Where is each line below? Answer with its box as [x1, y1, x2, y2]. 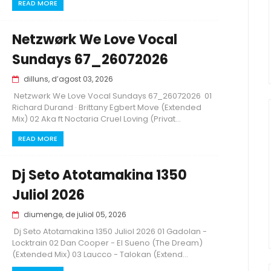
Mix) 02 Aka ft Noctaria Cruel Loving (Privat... [12, 113, 181, 125]
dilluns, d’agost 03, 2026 [24, 74, 113, 84]
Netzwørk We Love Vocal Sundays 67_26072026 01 [12, 90, 212, 102]
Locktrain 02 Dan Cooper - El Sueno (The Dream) [12, 237, 203, 249]
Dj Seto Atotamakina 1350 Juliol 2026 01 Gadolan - [12, 226, 207, 237]
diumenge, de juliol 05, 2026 [24, 209, 126, 220]
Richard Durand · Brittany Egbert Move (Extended [12, 102, 201, 113]
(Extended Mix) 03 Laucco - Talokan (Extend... [12, 249, 188, 260]
